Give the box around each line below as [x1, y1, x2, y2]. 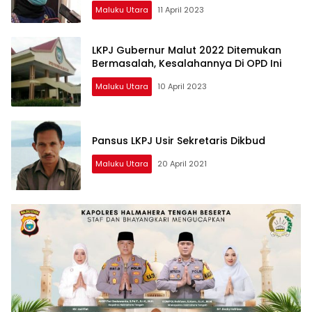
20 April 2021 [157, 157, 207, 169]
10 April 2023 [157, 81, 207, 93]
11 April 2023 [157, 3, 204, 15]
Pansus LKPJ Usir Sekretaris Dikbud [92, 133, 265, 148]
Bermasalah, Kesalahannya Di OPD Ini [92, 56, 281, 71]
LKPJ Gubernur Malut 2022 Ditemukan [92, 43, 281, 58]
